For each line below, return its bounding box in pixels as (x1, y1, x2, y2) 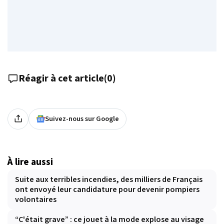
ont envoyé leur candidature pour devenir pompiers (15, 183, 199, 195)
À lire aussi (7, 154, 53, 169)
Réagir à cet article (18, 71, 104, 85)
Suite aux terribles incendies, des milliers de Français (15, 173, 202, 185)
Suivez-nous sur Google (45, 113, 119, 124)
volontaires (15, 193, 56, 205)
